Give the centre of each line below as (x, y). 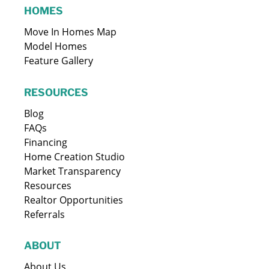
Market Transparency (73, 171)
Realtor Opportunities (74, 200)
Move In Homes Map (71, 32)
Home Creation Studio (75, 156)
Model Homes (56, 46)
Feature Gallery (59, 60)
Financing (46, 142)
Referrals (45, 214)
